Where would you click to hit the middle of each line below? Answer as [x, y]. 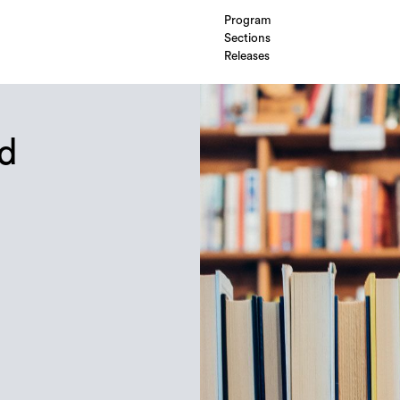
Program [247, 21]
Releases [246, 57]
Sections [247, 39]
